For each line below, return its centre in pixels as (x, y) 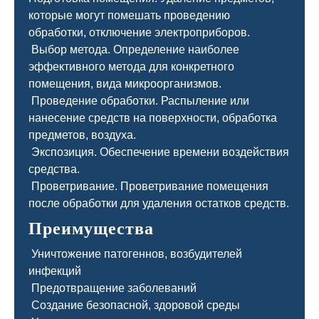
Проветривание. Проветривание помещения (148, 186)
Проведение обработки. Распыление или (139, 101)
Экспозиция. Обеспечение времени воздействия (159, 152)
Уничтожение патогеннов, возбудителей (135, 254)
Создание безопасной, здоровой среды (134, 305)
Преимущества (91, 229)
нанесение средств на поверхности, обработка (153, 118)
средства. (54, 169)
